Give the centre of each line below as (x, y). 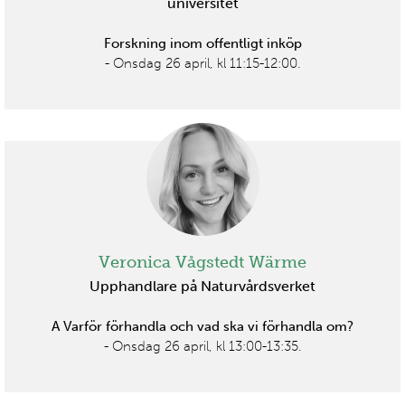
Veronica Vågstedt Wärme (202, 263)
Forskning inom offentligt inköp (202, 44)
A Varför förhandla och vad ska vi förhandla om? (202, 326)
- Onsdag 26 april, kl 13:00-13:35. (202, 346)
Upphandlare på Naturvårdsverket (202, 286)
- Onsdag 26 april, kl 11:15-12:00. (202, 64)
